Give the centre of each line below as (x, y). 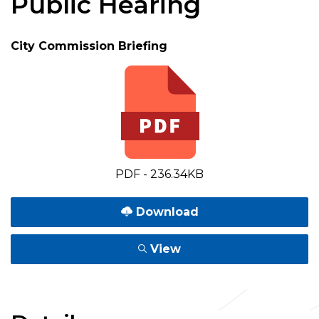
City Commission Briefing (89, 46)
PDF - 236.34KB (159, 174)
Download (165, 212)
